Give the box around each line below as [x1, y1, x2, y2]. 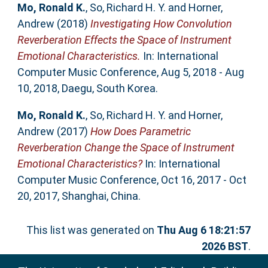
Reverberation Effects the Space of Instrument [17, 33, 232, 47]
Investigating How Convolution [90, 17, 232, 31]
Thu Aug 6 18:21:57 [157, 224, 251, 237]
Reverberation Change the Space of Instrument [17, 141, 234, 154]
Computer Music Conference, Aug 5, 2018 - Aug [17, 66, 244, 79]
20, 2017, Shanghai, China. [17, 190, 141, 203]
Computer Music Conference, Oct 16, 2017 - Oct [17, 173, 246, 187]
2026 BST [202, 240, 249, 253]
